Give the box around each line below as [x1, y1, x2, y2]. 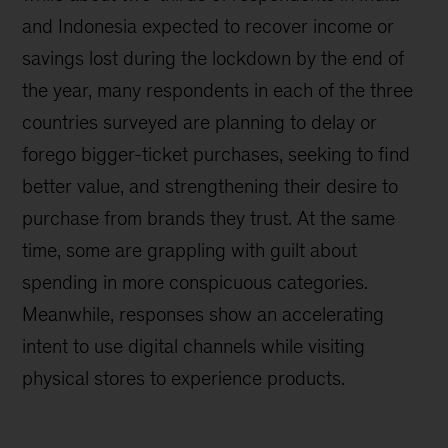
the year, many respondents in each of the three [22, 79, 414, 101]
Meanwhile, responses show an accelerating [22, 303, 385, 325]
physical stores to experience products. [22, 367, 346, 389]
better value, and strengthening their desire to [22, 175, 399, 197]
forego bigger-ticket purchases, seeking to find [22, 143, 411, 165]
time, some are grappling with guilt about [22, 239, 358, 261]
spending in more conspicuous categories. [22, 271, 369, 293]
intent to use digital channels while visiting [22, 335, 366, 357]
